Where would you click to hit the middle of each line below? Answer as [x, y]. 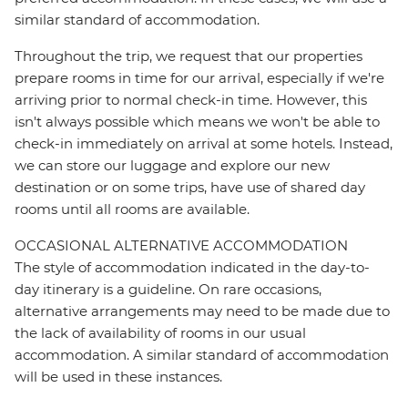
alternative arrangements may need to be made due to [202, 311]
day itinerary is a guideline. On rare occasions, [168, 290]
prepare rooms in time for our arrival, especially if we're [199, 78]
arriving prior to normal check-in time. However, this [191, 100]
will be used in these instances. [118, 377]
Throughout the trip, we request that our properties [189, 56]
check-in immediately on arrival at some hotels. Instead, [204, 144]
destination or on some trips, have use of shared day [190, 188]
